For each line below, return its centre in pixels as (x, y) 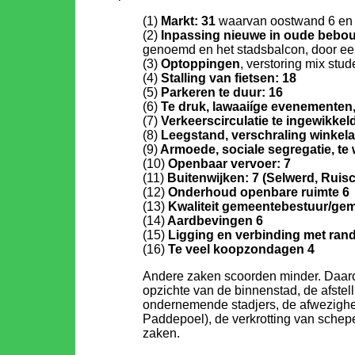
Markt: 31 (188, 21)
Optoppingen (200, 64)
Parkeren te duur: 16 (222, 92)
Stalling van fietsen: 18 (229, 78)
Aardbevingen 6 (214, 221)
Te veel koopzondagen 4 (240, 249)
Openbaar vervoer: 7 (228, 164)
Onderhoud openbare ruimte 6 (257, 192)
